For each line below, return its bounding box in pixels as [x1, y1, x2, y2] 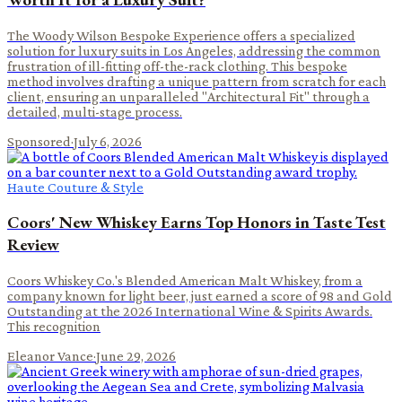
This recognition [7, 319, 100, 335]
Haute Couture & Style [7, 179, 144, 195]
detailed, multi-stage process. [7, 103, 182, 119]
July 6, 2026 [74, 133, 142, 149]
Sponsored [7, 133, 71, 149]
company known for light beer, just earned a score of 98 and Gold [7, 288, 392, 304]
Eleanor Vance [7, 348, 93, 364]
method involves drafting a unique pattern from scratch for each [7, 73, 386, 89]
